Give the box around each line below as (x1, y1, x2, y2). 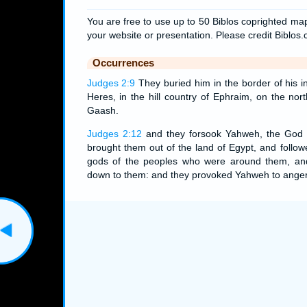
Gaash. (86, 104, 119, 116)
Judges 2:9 (86, 77, 136, 88)
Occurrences (92, 56, 154, 69)
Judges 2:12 (86, 127, 142, 139)
